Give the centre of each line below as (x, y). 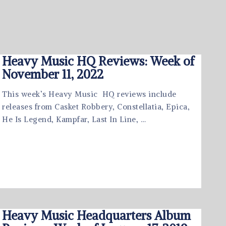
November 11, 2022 (53, 74)
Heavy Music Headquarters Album (96, 215)
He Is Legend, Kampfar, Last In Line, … (74, 119)
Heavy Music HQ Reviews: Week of (98, 61)
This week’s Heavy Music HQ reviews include (89, 94)
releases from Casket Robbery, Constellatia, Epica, (96, 107)
